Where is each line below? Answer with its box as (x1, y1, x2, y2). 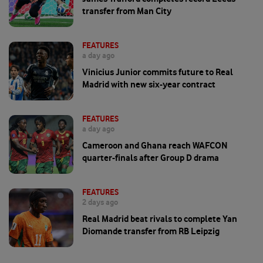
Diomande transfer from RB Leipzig (82, 225, 220, 237)
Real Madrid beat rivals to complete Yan (82, 213, 237, 225)
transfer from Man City (82, 5, 171, 17)
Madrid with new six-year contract (82, 79, 215, 90)
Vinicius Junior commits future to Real (82, 66, 233, 78)
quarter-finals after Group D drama (82, 152, 219, 164)
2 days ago (82, 197, 118, 207)
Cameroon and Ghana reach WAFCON (82, 140, 228, 151)
